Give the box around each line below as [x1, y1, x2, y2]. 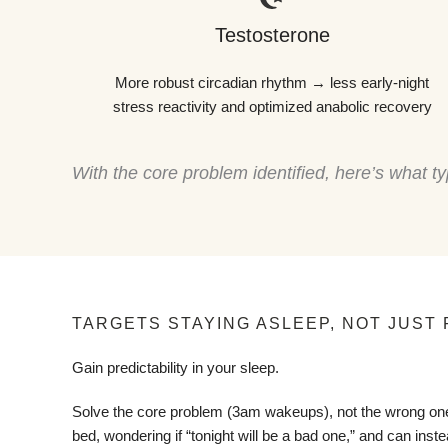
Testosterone [214, 23, 330, 46]
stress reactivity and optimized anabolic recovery [112, 97, 432, 115]
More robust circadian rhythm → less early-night [115, 73, 429, 91]
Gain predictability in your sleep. [72, 358, 279, 376]
